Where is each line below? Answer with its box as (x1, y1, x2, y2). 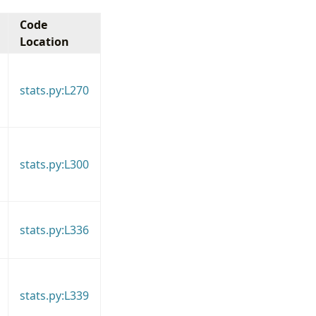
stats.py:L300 (19, 156, 89, 172)
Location (19, 33, 69, 49)
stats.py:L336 (19, 221, 89, 238)
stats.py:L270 (19, 82, 89, 98)
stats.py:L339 (19, 287, 89, 303)
